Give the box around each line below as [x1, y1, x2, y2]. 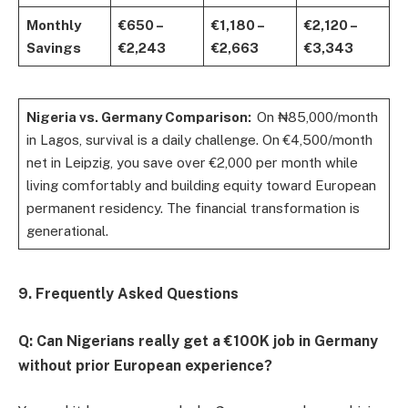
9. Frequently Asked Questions [18, 284, 239, 302]
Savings [25, 39, 81, 56]
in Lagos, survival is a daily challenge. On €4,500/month [25, 131, 372, 148]
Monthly [25, 16, 81, 33]
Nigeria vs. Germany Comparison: [25, 108, 257, 125]
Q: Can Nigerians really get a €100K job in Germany [18, 331, 378, 350]
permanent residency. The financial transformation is [25, 199, 360, 216]
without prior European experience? [18, 356, 272, 374]
